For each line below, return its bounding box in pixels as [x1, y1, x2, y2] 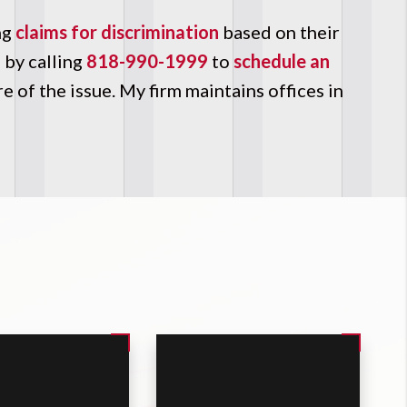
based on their [219, 21, 340, 43]
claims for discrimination [15, 21, 219, 43]
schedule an [233, 50, 330, 72]
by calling [5, 50, 86, 72]
